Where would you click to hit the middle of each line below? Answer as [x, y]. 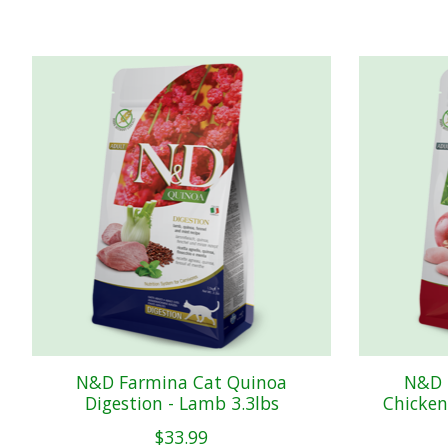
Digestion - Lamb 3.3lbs [181, 403]
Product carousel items [127, 68]
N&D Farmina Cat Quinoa [182, 382]
